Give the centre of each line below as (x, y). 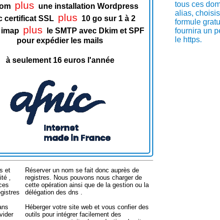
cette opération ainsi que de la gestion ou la (87, 185)
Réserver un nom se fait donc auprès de (82, 170)
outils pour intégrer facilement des (73, 214)
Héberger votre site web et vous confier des (87, 207)
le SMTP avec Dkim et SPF (95, 31)
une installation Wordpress (88, 6)
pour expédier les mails (60, 41)
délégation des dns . (54, 192)
